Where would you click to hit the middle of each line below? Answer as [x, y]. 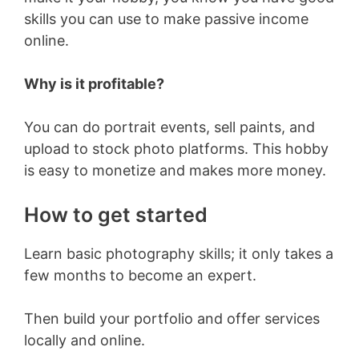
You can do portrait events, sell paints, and [169, 127]
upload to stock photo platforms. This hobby [176, 148]
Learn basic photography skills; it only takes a [179, 253]
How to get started [116, 214]
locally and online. [85, 340]
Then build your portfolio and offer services [172, 318]
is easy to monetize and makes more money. [175, 170]
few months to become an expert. [140, 275]
